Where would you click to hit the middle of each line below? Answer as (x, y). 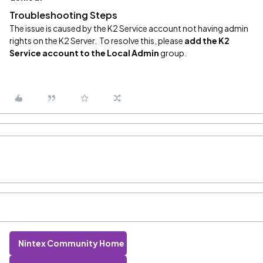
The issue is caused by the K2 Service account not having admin (129, 28)
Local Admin (133, 53)
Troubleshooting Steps (63, 15)
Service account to (50, 53)
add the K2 (207, 41)
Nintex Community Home (71, 243)
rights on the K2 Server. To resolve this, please (97, 41)
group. (173, 53)
